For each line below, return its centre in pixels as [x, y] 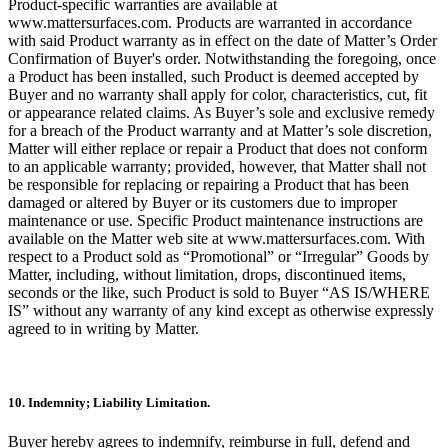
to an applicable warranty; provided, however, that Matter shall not [217, 167]
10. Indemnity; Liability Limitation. [109, 402]
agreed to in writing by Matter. [103, 329]
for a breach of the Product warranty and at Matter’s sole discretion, [220, 131]
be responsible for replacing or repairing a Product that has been [208, 185]
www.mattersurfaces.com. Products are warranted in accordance [210, 23]
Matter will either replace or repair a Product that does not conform [217, 149]
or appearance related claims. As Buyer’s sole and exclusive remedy [221, 113]
